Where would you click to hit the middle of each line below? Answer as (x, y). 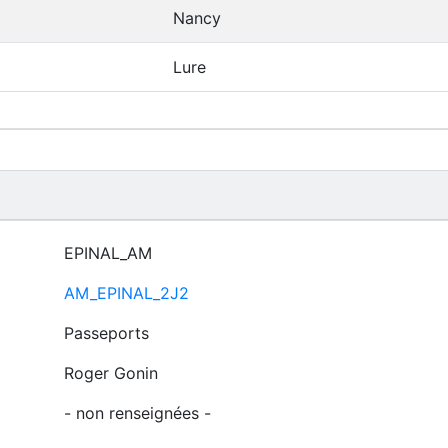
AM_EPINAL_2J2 (126, 293)
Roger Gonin (110, 373)
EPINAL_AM (107, 253)
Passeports (106, 333)
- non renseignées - (137, 413)
